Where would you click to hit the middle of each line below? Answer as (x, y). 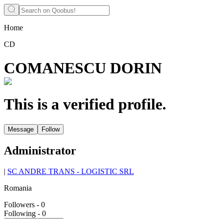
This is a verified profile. (85, 104)
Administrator (40, 150)
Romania (18, 188)
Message (21, 129)
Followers (19, 204)
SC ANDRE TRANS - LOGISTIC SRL (71, 171)
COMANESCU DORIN (83, 68)
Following (20, 213)
